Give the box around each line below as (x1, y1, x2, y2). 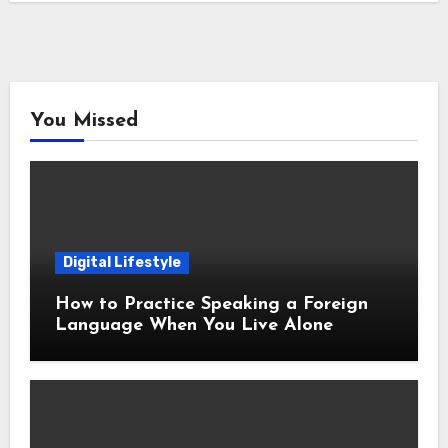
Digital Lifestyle (62, 253, 181, 271)
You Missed (29, 110, 138, 131)
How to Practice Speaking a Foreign (54, 294, 368, 314)
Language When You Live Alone (54, 315, 333, 335)
